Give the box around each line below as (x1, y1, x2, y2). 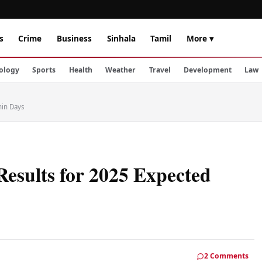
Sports (32, 65, 56, 75)
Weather (105, 65, 136, 75)
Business (56, 32, 92, 44)
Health (68, 65, 92, 75)
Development (183, 65, 232, 75)
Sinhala (106, 32, 136, 44)
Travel (149, 65, 171, 75)
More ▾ (186, 32, 213, 44)
